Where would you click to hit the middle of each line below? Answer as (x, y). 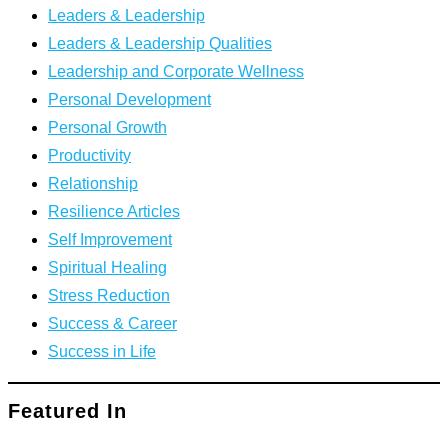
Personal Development (129, 99)
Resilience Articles (114, 211)
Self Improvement (110, 239)
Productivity (89, 155)
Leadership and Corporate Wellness (176, 71)
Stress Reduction (109, 295)
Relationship (93, 183)
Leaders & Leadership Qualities (160, 43)
